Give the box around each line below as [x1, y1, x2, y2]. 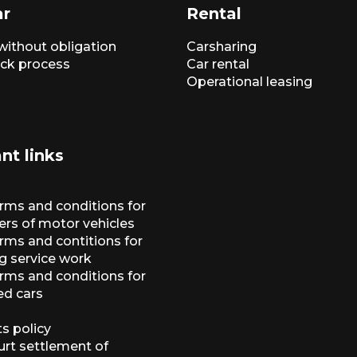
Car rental [186, 57, 249, 72]
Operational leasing [186, 74, 312, 89]
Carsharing [186, 39, 257, 54]
